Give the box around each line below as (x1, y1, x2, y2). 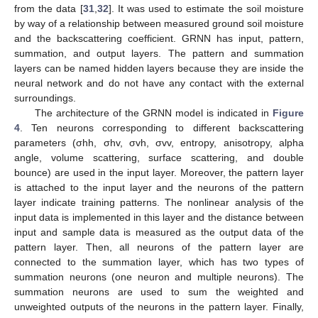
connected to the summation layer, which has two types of (14, 256, 304, 268)
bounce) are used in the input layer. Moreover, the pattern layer (14, 166, 304, 178)
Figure (273, 106, 304, 119)
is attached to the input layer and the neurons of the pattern (14, 181, 304, 193)
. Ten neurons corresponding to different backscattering (20, 121, 304, 133)
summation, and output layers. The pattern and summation (14, 47, 304, 59)
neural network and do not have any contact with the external (14, 77, 304, 89)
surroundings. (14, 92, 76, 104)
